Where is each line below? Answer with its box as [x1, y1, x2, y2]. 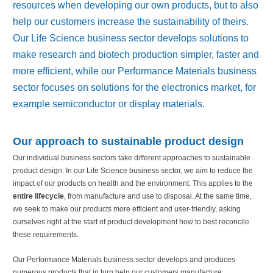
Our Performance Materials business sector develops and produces [13, 255, 235, 264]
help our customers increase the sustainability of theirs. [13, 16, 249, 27]
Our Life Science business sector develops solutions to [13, 33, 249, 43]
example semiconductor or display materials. [13, 99, 205, 109]
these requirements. [13, 230, 79, 239]
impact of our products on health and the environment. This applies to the [13, 179, 253, 188]
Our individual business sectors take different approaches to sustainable [13, 154, 250, 162]
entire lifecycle [13, 192, 64, 200]
